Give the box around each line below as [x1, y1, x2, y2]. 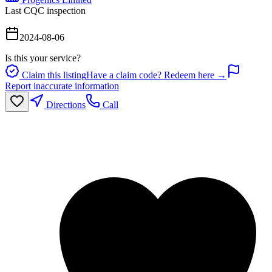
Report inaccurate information [5, 80, 119, 91]
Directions [44, 99, 86, 110]
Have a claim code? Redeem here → [86, 69, 226, 80]
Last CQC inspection [5, 5, 86, 16]
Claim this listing [19, 69, 86, 80]
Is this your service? [5, 52, 81, 63]
